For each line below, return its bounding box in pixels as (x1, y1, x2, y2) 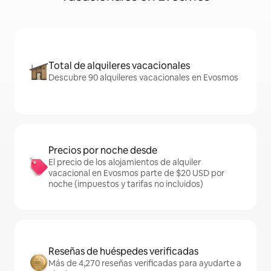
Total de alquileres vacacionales (48, 59, 190, 73)
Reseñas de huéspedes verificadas (48, 245, 198, 258)
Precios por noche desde (48, 144, 157, 157)
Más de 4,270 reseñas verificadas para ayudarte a (48, 258, 241, 269)
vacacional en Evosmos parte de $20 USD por (48, 168, 224, 179)
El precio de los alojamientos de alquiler (48, 157, 201, 168)
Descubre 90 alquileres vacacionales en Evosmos (48, 72, 238, 83)
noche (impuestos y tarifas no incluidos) (48, 178, 203, 190)
